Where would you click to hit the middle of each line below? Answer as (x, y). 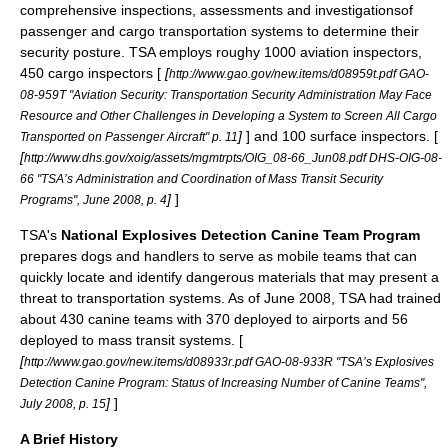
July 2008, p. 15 (63, 403)
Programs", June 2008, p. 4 (93, 199)
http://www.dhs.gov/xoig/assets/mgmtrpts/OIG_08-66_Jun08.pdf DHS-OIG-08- (233, 157)
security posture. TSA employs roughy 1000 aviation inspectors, (221, 51)
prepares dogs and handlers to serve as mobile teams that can (218, 255)
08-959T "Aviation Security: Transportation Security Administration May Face (226, 94)
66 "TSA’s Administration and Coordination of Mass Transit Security (201, 178)
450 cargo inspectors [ (90, 72)
